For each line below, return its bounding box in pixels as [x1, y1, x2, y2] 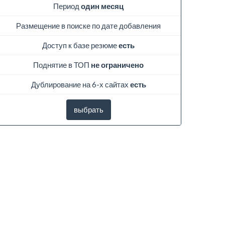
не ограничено [91, 60, 144, 69]
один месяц [81, 1, 124, 11]
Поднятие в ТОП [33, 60, 91, 69]
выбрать [73, 104, 103, 114]
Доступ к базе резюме [42, 40, 119, 50]
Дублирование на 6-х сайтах [31, 79, 130, 89]
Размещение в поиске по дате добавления [16, 21, 161, 30]
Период [53, 1, 81, 11]
